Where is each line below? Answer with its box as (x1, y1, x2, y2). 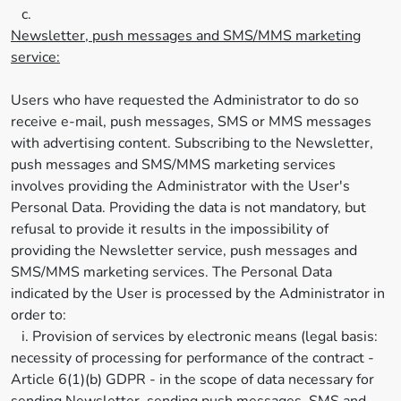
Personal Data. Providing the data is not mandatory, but (11, 198, 366, 218)
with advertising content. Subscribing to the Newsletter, (11, 133, 373, 153)
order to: (11, 305, 66, 325)
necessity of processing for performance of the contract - (11, 348, 374, 368)
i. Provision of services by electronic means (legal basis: (11, 327, 378, 346)
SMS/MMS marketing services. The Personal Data (11, 262, 332, 282)
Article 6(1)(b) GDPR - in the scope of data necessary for (11, 370, 374, 389)
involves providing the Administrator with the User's (11, 176, 350, 196)
